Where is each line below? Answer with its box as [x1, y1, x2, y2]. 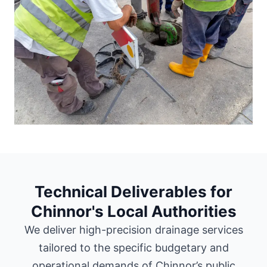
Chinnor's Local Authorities [30, 201, 237, 221]
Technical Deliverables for [35, 182, 232, 201]
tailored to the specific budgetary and [38, 241, 229, 254]
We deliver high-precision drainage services [24, 223, 243, 236]
